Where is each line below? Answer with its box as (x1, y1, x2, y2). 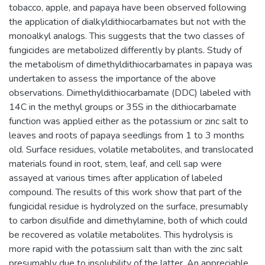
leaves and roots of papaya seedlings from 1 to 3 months (9, 128, 244, 142)
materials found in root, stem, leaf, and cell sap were (9, 157, 222, 170)
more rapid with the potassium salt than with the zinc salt (9, 242, 243, 256)
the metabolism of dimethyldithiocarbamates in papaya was (9, 57, 253, 71)
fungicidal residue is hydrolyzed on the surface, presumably (9, 199, 248, 213)
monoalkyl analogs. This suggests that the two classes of (9, 29, 244, 43)
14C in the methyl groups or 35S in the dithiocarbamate (9, 100, 237, 114)
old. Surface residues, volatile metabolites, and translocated (9, 143, 253, 156)
